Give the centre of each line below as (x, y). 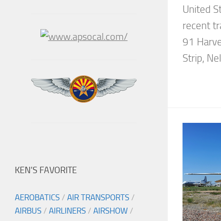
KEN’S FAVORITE (46, 170)
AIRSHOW (110, 211)
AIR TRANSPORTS (98, 198)
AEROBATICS (37, 198)
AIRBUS (28, 211)
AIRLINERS (67, 211)
